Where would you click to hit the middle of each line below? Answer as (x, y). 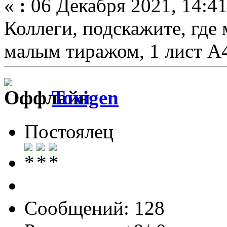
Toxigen (85, 98)
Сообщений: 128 (94, 208)
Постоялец (69, 131)
